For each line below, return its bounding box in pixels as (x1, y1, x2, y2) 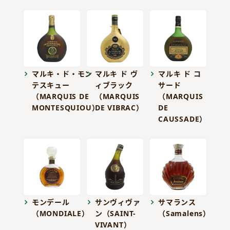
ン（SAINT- (94, 208, 137, 218)
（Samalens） (158, 208, 210, 218)
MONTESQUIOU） (31, 102, 100, 112)
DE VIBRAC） (94, 102, 144, 112)
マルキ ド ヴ (94, 68, 138, 79)
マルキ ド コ (158, 68, 201, 79)
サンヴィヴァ (94, 197, 141, 207)
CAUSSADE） (158, 113, 207, 124)
